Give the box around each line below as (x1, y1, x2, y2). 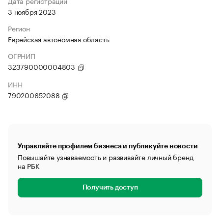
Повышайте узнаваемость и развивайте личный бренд (18, 151, 193, 162)
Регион (8, 23, 30, 33)
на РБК (18, 160, 40, 171)
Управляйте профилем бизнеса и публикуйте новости (18, 142, 198, 149)
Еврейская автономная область (8, 33, 110, 44)
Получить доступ (82, 184, 138, 191)
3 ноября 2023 (8, 6, 56, 17)
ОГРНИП (8, 50, 35, 61)
